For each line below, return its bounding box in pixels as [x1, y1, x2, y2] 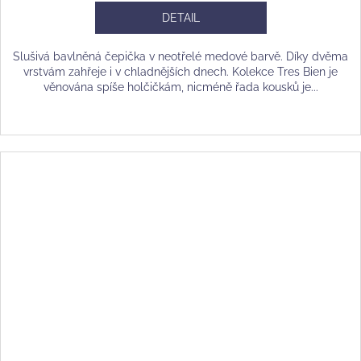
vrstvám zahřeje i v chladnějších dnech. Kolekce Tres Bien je [23, 65, 338, 79]
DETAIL [161, 11, 200, 25]
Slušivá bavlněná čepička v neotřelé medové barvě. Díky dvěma [13, 50, 348, 64]
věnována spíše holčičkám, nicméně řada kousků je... [43, 81, 318, 94]
